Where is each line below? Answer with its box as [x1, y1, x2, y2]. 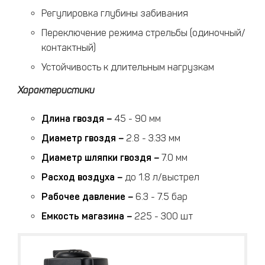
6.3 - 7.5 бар [135, 191, 188, 202]
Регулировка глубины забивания [41, 8, 188, 19]
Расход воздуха [41, 172, 115, 183]
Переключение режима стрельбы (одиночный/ [41, 27, 245, 38]
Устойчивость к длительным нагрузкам [41, 62, 214, 73]
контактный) [41, 42, 96, 53]
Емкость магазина [41, 211, 124, 222]
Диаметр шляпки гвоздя [41, 152, 151, 163]
